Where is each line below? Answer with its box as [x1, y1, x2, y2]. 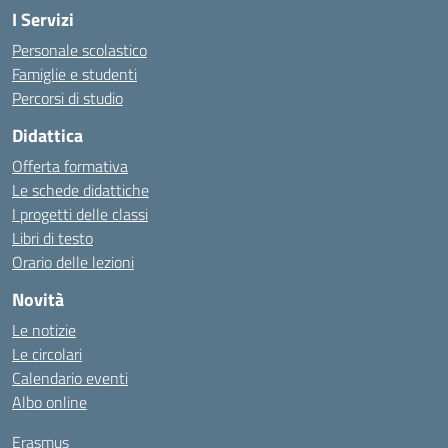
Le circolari [12, 342, 82, 366]
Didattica [12, 122, 83, 149]
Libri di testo [12, 226, 93, 250]
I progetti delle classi [12, 202, 148, 226]
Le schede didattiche [12, 178, 149, 202]
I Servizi [12, 6, 74, 33]
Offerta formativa [12, 154, 128, 178]
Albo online [12, 390, 87, 414]
